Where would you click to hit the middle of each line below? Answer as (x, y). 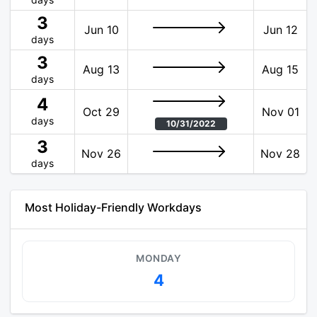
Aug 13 (101, 69)
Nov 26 (101, 154)
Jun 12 (280, 30)
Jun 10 (101, 30)
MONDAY (158, 258)
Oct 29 (101, 112)
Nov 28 (280, 154)
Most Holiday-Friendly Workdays (113, 207)
